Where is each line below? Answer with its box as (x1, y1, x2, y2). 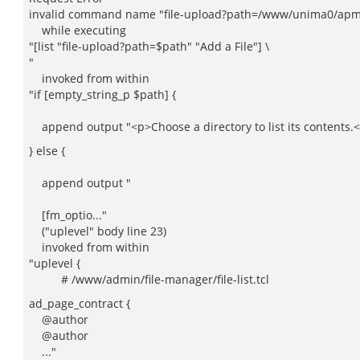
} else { (29, 143, 65, 158)
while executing (29, 22, 126, 38)
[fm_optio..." (29, 207, 107, 223)
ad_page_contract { (29, 296, 130, 311)
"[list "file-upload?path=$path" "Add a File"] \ (29, 39, 269, 54)
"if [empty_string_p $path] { (29, 87, 176, 102)
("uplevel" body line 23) (29, 223, 166, 239)
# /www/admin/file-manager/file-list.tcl (29, 272, 269, 287)
